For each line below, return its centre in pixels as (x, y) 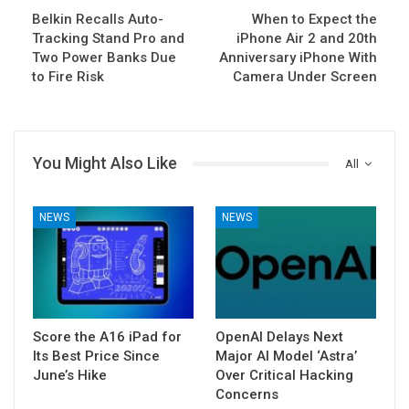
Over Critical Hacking (284, 375)
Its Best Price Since (96, 356)
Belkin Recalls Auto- (98, 20)
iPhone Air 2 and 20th (307, 39)
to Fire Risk (68, 77)
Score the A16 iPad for (107, 336)
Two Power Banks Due (104, 58)
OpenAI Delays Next (279, 336)
